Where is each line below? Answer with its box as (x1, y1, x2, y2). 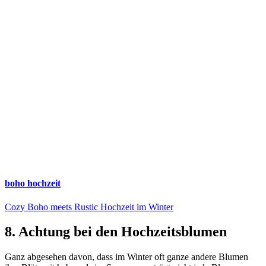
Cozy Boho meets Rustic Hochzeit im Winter (5, 201, 173, 212)
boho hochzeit (5, 178, 61, 189)
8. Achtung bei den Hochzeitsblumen (5, 224, 227, 240)
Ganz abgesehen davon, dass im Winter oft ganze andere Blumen (5, 252, 248, 262)
